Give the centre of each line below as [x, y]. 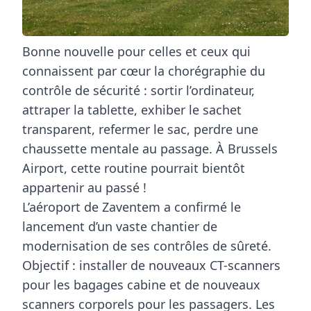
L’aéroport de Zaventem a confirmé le [132, 207]
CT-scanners [245, 265]
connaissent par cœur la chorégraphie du [144, 70]
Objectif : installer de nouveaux [116, 265]
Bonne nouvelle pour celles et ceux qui [136, 51]
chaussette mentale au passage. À [125, 148]
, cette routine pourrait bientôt [154, 168]
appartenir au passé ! [84, 187]
